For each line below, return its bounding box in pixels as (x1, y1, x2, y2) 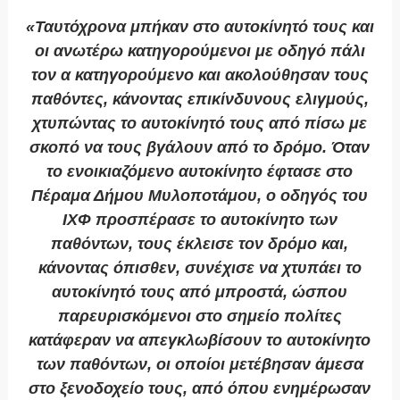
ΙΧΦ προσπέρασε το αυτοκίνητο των (62, 211, 337, 229)
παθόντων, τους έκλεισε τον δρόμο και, (51, 235, 349, 254)
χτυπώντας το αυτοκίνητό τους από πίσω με (32, 114, 368, 133)
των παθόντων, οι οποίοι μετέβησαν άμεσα (36, 355, 363, 374)
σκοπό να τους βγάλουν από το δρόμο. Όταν (29, 138, 371, 157)
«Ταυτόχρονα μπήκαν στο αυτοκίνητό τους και (25, 18, 374, 37)
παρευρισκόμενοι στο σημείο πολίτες (57, 307, 342, 326)
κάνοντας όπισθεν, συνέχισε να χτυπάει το (37, 259, 362, 278)
